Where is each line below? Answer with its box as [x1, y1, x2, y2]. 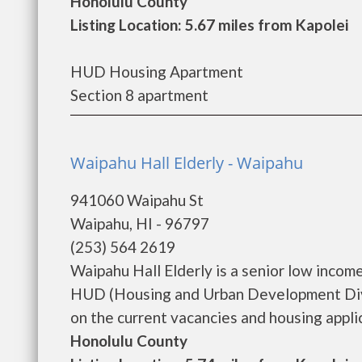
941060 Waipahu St [70, 191, 204, 209]
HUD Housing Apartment [70, 62, 243, 81]
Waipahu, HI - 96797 [70, 214, 209, 233]
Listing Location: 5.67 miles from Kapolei [70, 15, 348, 34]
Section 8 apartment [70, 86, 208, 104]
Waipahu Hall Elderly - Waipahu [70, 152, 303, 174]
